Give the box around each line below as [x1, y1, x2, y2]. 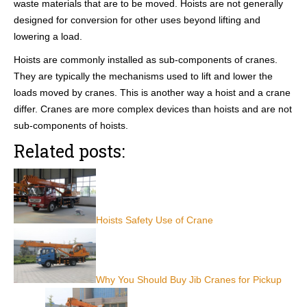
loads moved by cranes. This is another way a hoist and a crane [14, 87, 291, 98]
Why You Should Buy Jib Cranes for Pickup [96, 274, 282, 285]
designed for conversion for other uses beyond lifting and [14, 14, 260, 25]
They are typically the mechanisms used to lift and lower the [14, 71, 273, 82]
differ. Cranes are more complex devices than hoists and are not [14, 103, 292, 114]
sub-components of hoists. [14, 120, 128, 131]
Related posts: [14, 140, 125, 162]
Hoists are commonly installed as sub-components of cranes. [14, 54, 278, 65]
